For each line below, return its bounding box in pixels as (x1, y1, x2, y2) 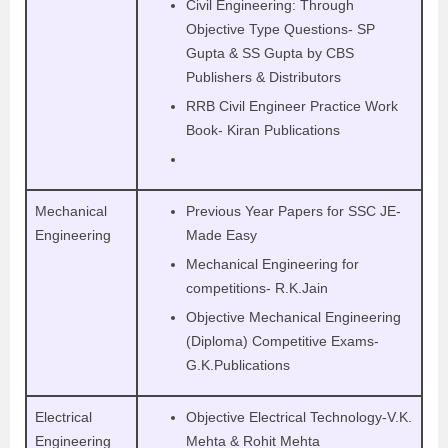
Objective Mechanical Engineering (186, 309, 401, 325)
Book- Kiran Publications (186, 122, 340, 138)
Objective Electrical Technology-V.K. (186, 409, 412, 425)
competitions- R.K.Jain (186, 280, 328, 296)
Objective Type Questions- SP (186, 21, 375, 37)
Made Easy (186, 227, 257, 243)
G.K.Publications (186, 357, 290, 373)
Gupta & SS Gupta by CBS (186, 45, 354, 61)
